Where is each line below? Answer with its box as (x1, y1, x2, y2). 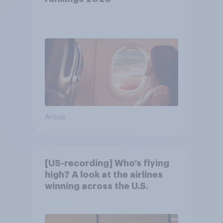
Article (44, 114, 66, 121)
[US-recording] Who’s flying (44, 159, 169, 168)
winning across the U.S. (44, 182, 148, 191)
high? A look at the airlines (44, 170, 163, 180)
